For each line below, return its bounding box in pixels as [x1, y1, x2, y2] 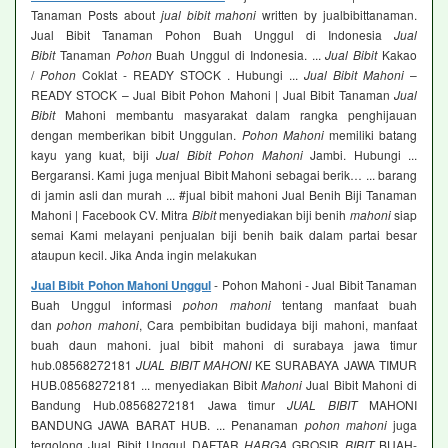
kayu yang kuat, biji [31, 146, 156, 164]
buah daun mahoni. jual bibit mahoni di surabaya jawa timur [31, 336, 417, 354]
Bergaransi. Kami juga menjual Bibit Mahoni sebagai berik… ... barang [31, 166, 417, 184]
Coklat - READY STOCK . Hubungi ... [76, 66, 304, 84]
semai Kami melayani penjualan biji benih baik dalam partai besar [31, 226, 417, 244]
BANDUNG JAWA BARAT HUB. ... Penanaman [31, 416, 305, 434]
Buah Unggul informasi [31, 296, 184, 314]
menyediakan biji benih [215, 206, 350, 224]
